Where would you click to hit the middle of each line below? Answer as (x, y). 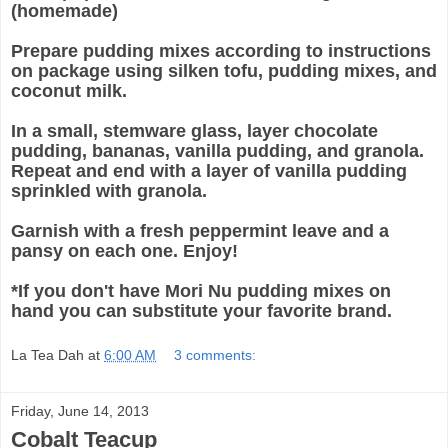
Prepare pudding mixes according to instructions (221, 51)
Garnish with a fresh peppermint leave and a (200, 231)
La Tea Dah (47, 354)
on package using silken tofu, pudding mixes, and (224, 71)
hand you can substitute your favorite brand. (201, 311)
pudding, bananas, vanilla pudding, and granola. (217, 151)
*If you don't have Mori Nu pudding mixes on (201, 291)
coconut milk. (69, 91)
